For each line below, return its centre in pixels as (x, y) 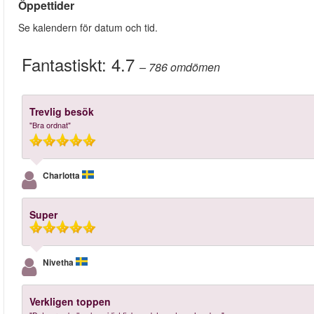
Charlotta (62, 176)
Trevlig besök (62, 112)
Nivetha (59, 262)
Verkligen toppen (70, 302)
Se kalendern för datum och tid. (88, 28)
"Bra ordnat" (50, 125)
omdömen (195, 67)
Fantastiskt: (67, 64)
